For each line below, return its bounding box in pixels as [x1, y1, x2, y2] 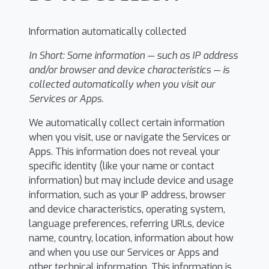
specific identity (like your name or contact [29, 160, 214, 172]
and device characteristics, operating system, [29, 203, 225, 216]
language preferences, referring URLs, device [29, 217, 225, 230]
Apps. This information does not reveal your [29, 145, 220, 158]
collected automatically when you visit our [29, 78, 215, 91]
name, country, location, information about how [29, 232, 234, 244]
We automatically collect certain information [29, 116, 225, 129]
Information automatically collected [29, 25, 186, 38]
